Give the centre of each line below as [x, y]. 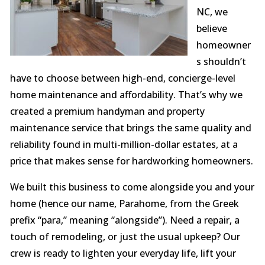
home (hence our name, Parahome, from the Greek [124, 204]
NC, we [212, 12]
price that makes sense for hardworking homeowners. [131, 161]
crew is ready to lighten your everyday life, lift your [123, 253]
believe [211, 29]
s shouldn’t [221, 62]
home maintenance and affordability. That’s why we [126, 95]
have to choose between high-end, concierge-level [122, 78]
